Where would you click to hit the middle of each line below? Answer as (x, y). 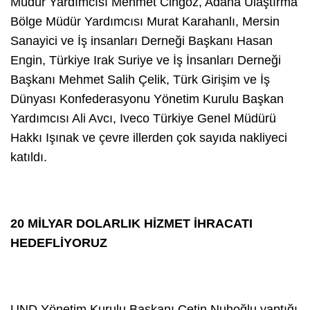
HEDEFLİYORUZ (59, 243)
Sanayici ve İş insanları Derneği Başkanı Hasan (142, 40)
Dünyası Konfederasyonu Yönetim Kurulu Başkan (147, 99)
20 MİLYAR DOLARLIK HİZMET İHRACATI (131, 223)
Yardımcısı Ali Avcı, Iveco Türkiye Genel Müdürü (143, 118)
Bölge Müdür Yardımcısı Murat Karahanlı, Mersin (145, 21)
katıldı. (29, 157)
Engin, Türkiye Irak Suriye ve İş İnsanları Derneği (146, 60)
